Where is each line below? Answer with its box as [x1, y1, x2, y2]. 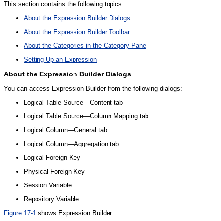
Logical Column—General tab [24, 126, 107, 134]
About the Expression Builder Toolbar [24, 28, 130, 36]
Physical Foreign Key [24, 168, 85, 176]
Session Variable [24, 182, 72, 189]
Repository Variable [24, 195, 79, 203]
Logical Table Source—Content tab [24, 99, 123, 107]
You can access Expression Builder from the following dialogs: [4, 85, 182, 93]
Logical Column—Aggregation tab [24, 140, 119, 148]
